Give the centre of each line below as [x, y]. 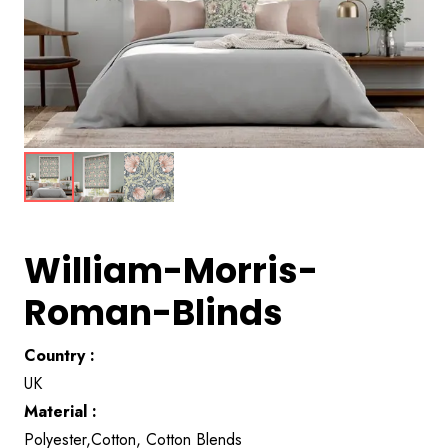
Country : [59, 355]
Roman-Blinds [153, 312]
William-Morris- [171, 270]
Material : [60, 411]
